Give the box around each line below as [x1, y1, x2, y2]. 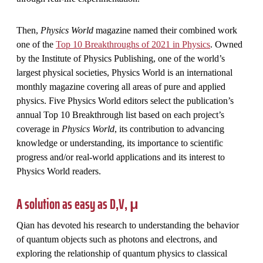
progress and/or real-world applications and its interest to [16, 151, 225, 162]
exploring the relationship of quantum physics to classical [16, 248, 227, 258]
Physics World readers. [16, 166, 101, 176]
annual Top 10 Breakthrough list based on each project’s [16, 109, 224, 120]
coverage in [16, 123, 62, 134]
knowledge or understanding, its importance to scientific [16, 137, 223, 148]
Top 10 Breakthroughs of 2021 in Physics [56, 39, 210, 49]
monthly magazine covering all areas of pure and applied [16, 81, 225, 92]
